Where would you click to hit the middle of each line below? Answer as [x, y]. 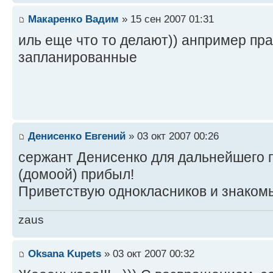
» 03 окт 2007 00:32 [148, 253]
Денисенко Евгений [77, 136]
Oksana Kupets [65, 253]
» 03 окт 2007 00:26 [172, 136]
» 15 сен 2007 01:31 [166, 19]
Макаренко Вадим [73, 19]
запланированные [78, 57]
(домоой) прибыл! [76, 174]
